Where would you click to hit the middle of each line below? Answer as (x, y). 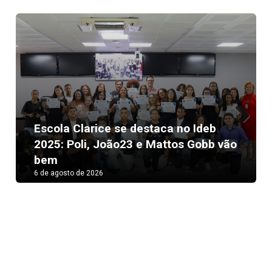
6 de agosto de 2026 (69, 173)
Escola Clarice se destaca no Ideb (125, 128)
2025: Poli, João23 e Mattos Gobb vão (136, 144)
